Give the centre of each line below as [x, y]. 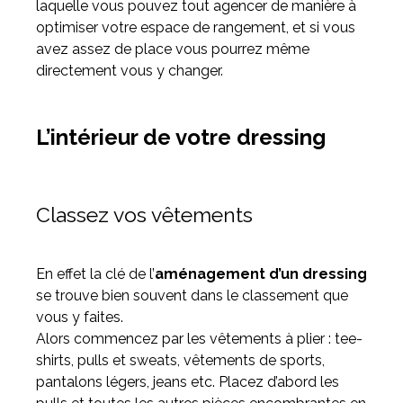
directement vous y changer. [130, 71]
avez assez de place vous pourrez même [173, 49]
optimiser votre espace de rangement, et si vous [196, 28]
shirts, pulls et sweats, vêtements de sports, [180, 361]
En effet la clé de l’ [95, 274]
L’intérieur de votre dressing [181, 138]
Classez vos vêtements [144, 215]
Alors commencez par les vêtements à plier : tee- [199, 339]
